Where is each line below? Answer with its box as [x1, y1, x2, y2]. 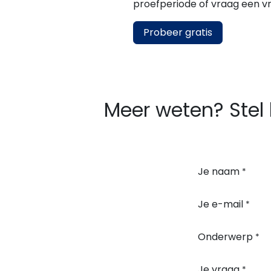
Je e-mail [198, 197, 243, 211]
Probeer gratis [143, 25, 212, 39]
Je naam [198, 165, 240, 178]
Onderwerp [198, 230, 253, 244]
